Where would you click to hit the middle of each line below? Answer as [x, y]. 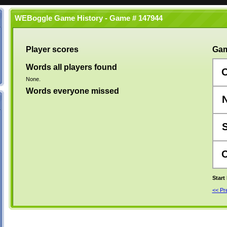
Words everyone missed [72, 91]
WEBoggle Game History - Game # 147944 [86, 18]
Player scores [52, 49]
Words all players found [71, 67]
